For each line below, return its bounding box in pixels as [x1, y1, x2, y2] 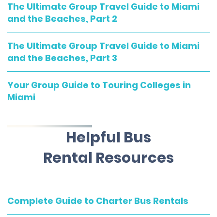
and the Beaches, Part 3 [7, 52, 117, 64]
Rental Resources [43, 148, 174, 168]
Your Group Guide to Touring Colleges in [7, 79, 191, 91]
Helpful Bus [66, 127, 151, 148]
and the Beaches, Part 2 [7, 13, 117, 25]
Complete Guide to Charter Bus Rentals [7, 195, 188, 207]
